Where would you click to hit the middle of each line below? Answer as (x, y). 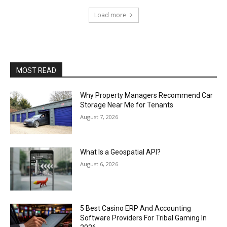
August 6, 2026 (99, 164)
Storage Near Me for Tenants (127, 105)
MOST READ (36, 70)
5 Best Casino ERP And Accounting (136, 209)
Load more (110, 15)
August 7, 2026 (99, 117)
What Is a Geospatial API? (121, 152)
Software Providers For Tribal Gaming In (144, 218)
